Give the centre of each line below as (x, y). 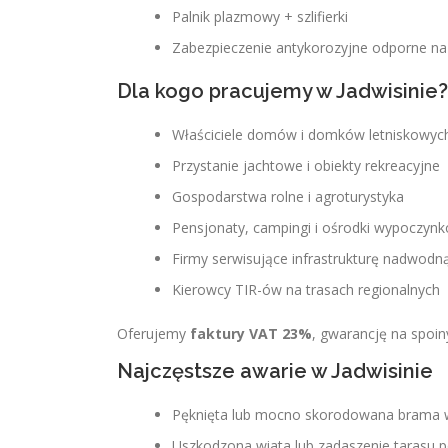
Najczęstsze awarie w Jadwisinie (275, 371)
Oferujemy (153, 333)
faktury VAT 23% (251, 333)
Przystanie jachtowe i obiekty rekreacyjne (306, 165)
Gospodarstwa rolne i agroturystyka (288, 196)
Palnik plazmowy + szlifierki (260, 16)
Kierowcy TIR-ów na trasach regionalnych (306, 289)
